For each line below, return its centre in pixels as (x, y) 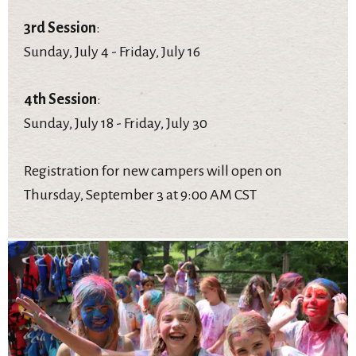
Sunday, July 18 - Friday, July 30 (116, 123)
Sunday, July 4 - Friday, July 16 (112, 51)
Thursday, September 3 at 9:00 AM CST (140, 194)
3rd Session (60, 27)
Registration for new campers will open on (153, 170)
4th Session (60, 99)
